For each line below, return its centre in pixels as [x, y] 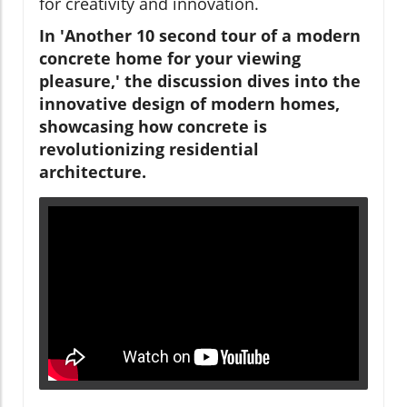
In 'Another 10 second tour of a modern [200, 35]
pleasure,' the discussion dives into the [200, 80]
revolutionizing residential [149, 149]
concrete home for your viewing [170, 58]
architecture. [93, 171]
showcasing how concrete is [153, 126]
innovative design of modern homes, [189, 103]
